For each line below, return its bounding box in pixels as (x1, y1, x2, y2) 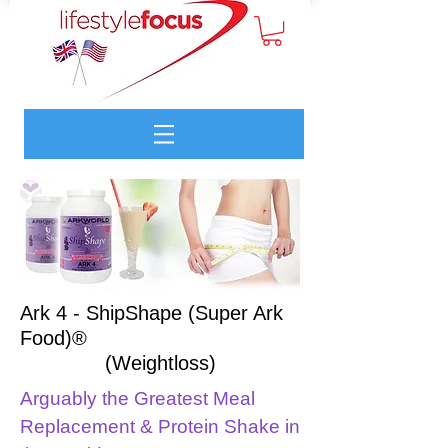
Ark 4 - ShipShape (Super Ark (20, 302, 283, 325)
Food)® (20, 327, 87, 350)
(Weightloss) (104, 352, 216, 375)
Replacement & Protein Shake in (20, 416, 300, 438)
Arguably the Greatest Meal (20, 388, 255, 410)
